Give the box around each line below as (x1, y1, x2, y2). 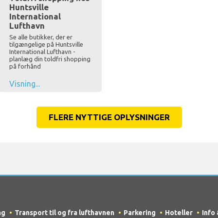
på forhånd (9, 63, 41, 70)
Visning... (9, 79, 40, 89)
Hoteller (165, 209, 193, 217)
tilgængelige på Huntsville (9, 41, 83, 48)
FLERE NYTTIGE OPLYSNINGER (48, 112, 170, 122)
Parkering (124, 209, 156, 217)
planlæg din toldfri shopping (9, 55, 91, 63)
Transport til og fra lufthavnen (15, 209, 114, 217)
